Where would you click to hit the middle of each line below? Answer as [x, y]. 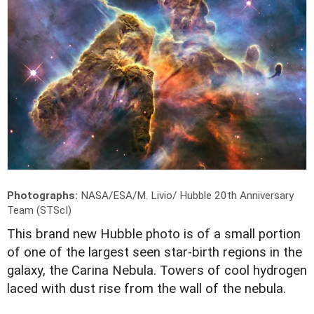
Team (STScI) [39, 211]
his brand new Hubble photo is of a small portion [158, 234]
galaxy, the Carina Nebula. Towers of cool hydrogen [157, 271]
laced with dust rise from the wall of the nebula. [146, 289]
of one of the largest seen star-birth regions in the [155, 253]
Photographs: [44, 196]
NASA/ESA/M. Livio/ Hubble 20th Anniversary [187, 196]
